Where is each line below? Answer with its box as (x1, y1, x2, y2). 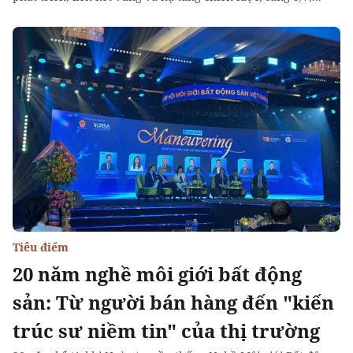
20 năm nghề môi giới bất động (13, 261, 302, 287)
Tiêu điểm (13, 240, 69, 255)
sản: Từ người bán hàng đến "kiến (13, 289, 334, 315)
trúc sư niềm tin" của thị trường (13, 318, 320, 344)
